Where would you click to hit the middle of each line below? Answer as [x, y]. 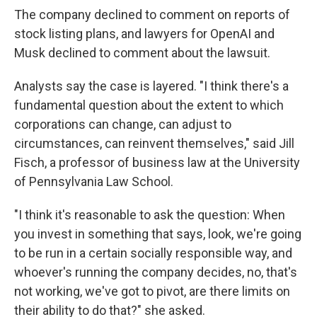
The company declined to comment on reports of [152, 15]
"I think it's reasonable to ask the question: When [150, 215]
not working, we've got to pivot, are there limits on [152, 292]
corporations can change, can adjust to [123, 125]
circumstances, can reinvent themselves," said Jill [154, 144]
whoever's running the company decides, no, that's [156, 272]
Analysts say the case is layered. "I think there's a [151, 86]
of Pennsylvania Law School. [94, 182]
